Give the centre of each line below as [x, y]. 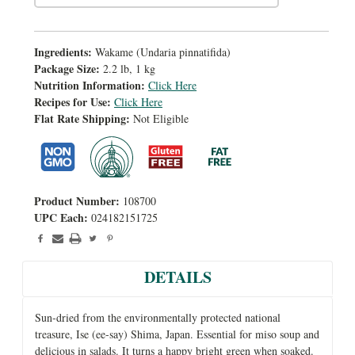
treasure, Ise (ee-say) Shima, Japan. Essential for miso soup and [177, 334]
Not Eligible [161, 118]
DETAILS [177, 277]
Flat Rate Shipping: [82, 118]
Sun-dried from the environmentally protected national [158, 317]
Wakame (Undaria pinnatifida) [163, 52]
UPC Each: [61, 217]
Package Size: [67, 68]
